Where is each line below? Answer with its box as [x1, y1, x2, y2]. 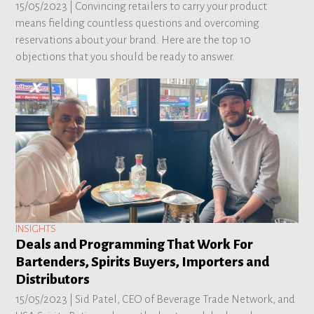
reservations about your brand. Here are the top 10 [15, 33, 252, 46]
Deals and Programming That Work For [15, 237, 254, 252]
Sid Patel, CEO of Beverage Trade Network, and [75, 293, 296, 306]
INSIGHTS [15, 224, 57, 235]
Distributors [15, 272, 90, 287]
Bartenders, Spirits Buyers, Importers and [15, 254, 270, 270]
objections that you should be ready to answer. [15, 50, 235, 62]
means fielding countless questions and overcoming [15, 16, 260, 29]
